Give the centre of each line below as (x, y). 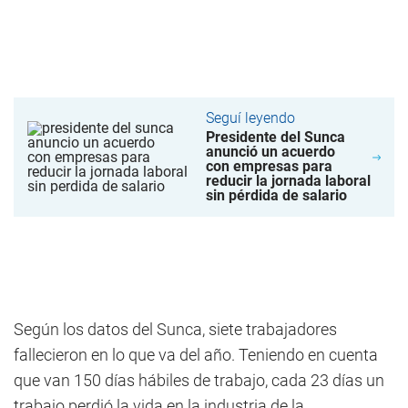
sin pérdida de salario (277, 195)
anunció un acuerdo (271, 152)
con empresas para (270, 166)
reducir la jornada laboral (289, 181)
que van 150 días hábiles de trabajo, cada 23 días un (199, 380)
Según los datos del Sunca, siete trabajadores (175, 329)
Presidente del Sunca (276, 137)
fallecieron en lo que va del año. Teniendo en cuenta (196, 355)
